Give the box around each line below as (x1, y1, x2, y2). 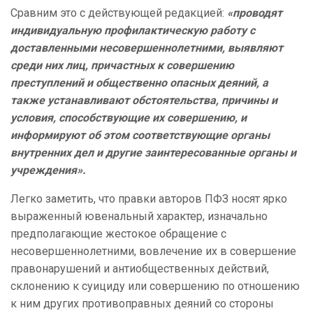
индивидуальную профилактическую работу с (10, 24, 255, 38)
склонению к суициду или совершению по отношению (10, 279, 300, 293)
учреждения (10, 163, 77, 177)
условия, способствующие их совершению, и (10, 111, 247, 125)
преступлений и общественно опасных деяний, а (10, 76, 268, 90)
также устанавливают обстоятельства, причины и (10, 94, 277, 108)
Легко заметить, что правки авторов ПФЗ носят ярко (10, 192, 287, 206)
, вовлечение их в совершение (134, 245, 296, 259)
